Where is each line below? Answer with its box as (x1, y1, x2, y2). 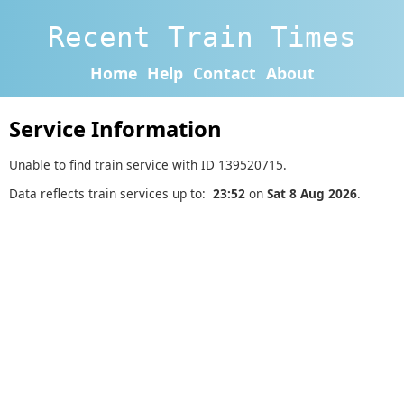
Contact (192, 61, 256, 84)
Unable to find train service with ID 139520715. (9, 155, 287, 173)
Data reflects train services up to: (9, 185, 213, 203)
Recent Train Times (48, 20, 356, 53)
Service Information (9, 115, 222, 144)
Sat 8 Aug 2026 (267, 185, 357, 203)
